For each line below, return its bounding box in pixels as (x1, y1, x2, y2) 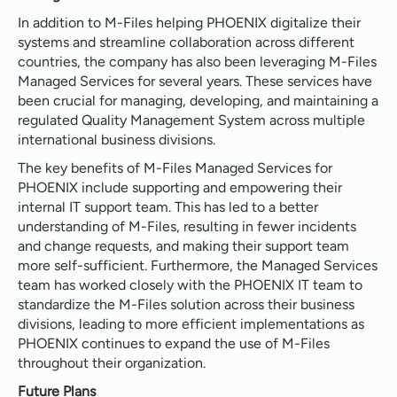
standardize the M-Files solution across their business (18, 295, 354, 313)
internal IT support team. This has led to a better (18, 198, 318, 215)
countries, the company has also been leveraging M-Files (18, 52, 377, 70)
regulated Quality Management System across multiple (18, 111, 365, 128)
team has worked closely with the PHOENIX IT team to (18, 276, 362, 293)
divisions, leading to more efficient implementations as (18, 315, 364, 332)
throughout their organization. (18, 354, 206, 371)
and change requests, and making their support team (18, 237, 349, 254)
